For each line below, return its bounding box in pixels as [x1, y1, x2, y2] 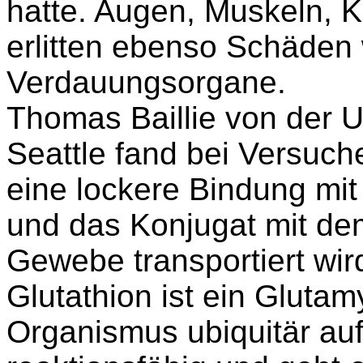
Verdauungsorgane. [6, 65, 286, 100]
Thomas [6, 100, 130, 135]
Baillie [130, 100, 216, 135]
